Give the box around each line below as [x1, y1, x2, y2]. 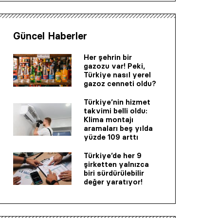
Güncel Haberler [13, 30, 87, 42]
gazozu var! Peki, [84, 61, 145, 71]
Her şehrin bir [84, 52, 132, 62]
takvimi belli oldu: [84, 106, 147, 115]
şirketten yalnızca [84, 159, 149, 169]
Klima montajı [84, 114, 133, 124]
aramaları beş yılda [84, 123, 153, 133]
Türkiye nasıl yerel [84, 70, 151, 79]
